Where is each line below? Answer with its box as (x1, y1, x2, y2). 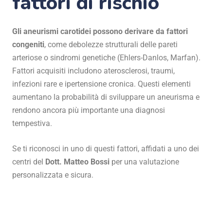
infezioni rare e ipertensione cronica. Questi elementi (12, 79, 191, 89)
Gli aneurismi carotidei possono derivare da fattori (12, 27, 188, 36)
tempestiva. (12, 119, 52, 128)
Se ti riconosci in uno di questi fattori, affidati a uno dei (12, 144, 199, 154)
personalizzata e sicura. (12, 170, 93, 180)
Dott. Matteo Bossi (45, 157, 109, 167)
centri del (12, 157, 45, 167)
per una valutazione (109, 157, 179, 167)
